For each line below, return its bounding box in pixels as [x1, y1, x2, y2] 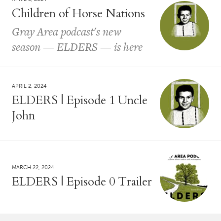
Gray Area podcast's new [12, 23, 121, 39]
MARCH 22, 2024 [12, 164, 54, 171]
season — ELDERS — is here [12, 38, 143, 55]
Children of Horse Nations [12, 5, 145, 22]
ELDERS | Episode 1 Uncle [12, 92, 147, 109]
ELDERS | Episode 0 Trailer [12, 173, 152, 190]
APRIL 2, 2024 [12, 82, 47, 89]
